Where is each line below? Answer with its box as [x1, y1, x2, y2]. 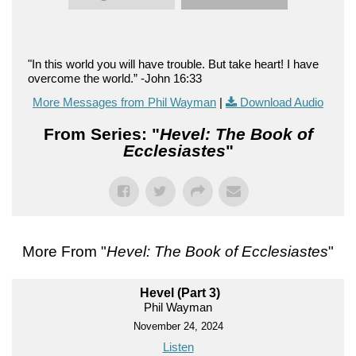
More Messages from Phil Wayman [33, 95, 216, 109]
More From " [22, 242, 106, 260]
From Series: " [43, 124, 160, 143]
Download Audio [240, 95, 323, 109]
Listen [162, 339, 194, 354]
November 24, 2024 [133, 319, 223, 332]
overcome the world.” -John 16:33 [28, 71, 202, 85]
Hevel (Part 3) [140, 285, 220, 300]
